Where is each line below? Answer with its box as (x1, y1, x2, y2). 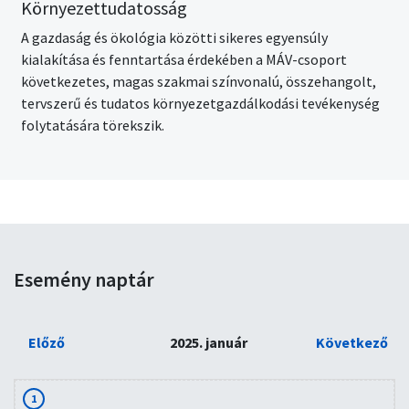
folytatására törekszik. (21, 116, 164, 135)
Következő (316, 333, 389, 352)
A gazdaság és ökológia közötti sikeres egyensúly (21, 28, 328, 47)
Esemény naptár (14, 267, 154, 293)
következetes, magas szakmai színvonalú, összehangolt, (21, 72, 376, 91)
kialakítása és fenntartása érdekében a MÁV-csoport (21, 50, 347, 69)
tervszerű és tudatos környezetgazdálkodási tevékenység (21, 94, 380, 113)
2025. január (169, 333, 247, 352)
